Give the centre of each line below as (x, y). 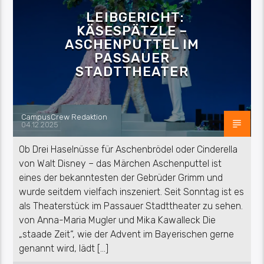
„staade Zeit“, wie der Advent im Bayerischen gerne (127, 234)
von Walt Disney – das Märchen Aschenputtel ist (121, 163)
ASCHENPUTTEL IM (132, 44)
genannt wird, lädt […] (64, 248)
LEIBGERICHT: (135, 17)
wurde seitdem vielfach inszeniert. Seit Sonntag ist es (132, 192)
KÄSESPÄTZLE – (132, 31)
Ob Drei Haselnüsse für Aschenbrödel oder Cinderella (128, 149)
